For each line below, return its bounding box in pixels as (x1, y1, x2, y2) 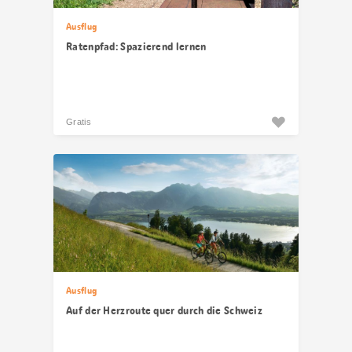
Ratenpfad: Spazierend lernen (66, 39, 207, 53)
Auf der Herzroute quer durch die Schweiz (66, 303, 262, 317)
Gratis (66, 117, 91, 126)
